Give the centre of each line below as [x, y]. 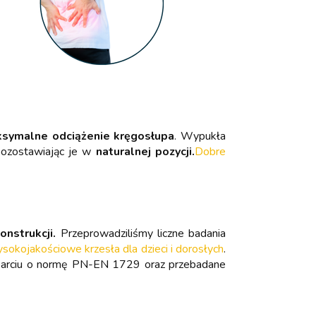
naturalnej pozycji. [145, 151]
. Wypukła [200, 136]
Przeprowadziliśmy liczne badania [141, 233]
